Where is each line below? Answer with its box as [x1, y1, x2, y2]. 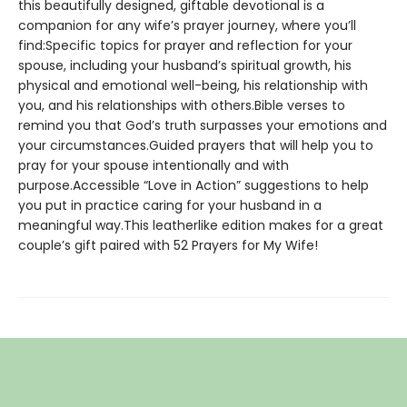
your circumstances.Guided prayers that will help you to [18, 136, 373, 154]
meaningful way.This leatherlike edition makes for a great [18, 216, 383, 234]
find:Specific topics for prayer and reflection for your [18, 36, 352, 55]
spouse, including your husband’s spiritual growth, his [18, 56, 352, 74]
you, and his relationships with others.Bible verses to [18, 96, 345, 114]
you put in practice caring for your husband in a [18, 196, 322, 214]
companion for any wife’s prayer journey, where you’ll [18, 16, 356, 35]
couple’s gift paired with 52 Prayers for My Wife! [18, 236, 318, 254]
